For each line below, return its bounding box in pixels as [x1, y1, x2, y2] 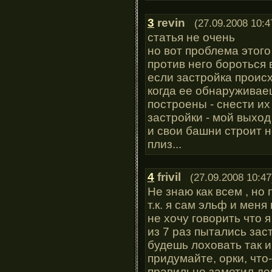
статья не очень [148, 30, 235, 44]
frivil [157, 170, 181, 183]
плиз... [148, 137, 182, 151]
